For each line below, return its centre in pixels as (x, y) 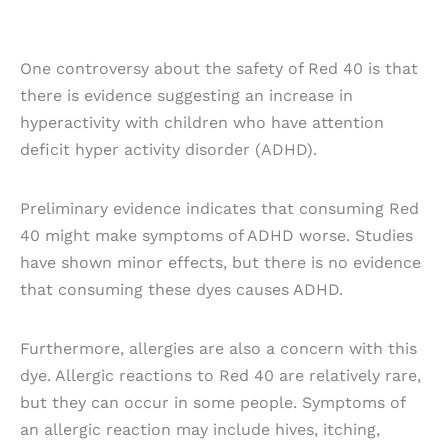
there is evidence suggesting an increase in (186, 95)
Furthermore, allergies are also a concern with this (218, 349)
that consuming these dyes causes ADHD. (181, 290)
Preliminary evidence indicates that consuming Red (219, 209)
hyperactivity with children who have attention (202, 122)
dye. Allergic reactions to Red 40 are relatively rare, (220, 376)
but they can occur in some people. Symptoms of (212, 403)
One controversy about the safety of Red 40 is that (219, 68)
